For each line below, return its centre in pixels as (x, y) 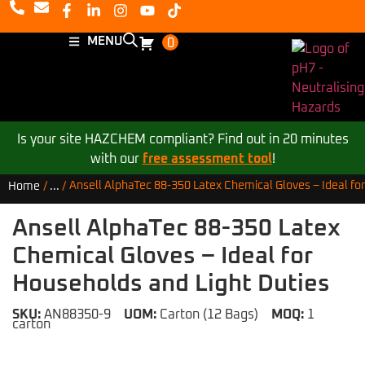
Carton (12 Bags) (207, 314)
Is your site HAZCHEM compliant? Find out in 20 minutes (182, 139)
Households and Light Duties (171, 284)
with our (116, 159)
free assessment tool (207, 159)
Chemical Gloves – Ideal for (163, 256)
